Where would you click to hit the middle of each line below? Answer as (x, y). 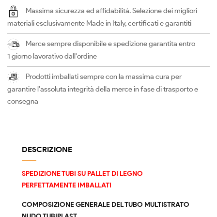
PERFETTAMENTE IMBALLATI (67, 185)
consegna (23, 101)
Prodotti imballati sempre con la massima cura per (104, 76)
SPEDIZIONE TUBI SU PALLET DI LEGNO (82, 174)
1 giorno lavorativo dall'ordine (52, 56)
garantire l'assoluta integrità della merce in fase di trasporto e (103, 89)
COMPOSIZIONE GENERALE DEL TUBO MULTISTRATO (106, 205)
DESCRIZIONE (47, 149)
